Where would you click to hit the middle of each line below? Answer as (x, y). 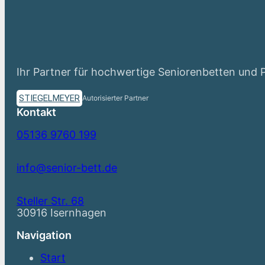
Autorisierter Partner (115, 98)
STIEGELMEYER (49, 98)
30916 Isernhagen (62, 213)
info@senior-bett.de (67, 168)
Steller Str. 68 (50, 201)
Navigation (44, 235)
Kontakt (36, 112)
